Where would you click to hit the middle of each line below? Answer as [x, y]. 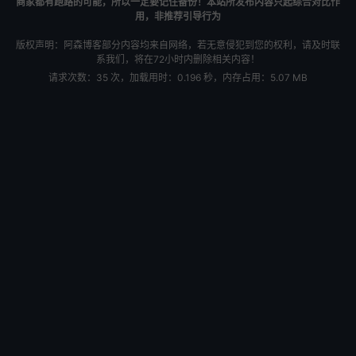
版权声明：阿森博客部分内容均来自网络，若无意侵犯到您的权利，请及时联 [178, 45]
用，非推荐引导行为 [178, 16]
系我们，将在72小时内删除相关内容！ [178, 59]
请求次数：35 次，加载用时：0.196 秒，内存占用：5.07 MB [178, 77]
